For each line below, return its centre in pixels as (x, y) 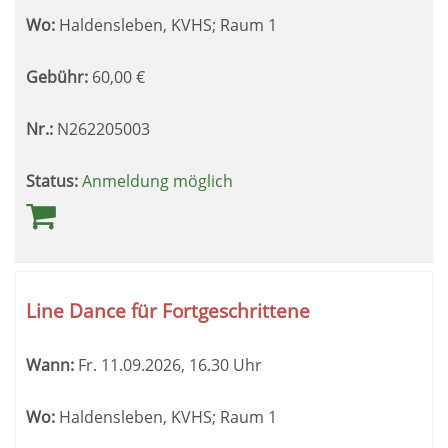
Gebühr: (57, 77)
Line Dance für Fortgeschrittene (168, 310)
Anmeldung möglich (157, 181)
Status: (52, 181)
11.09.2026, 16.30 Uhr (179, 365)
